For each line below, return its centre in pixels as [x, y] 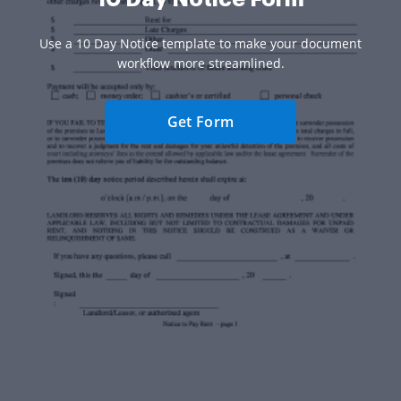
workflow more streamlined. [200, 64]
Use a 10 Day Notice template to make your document [200, 44]
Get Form [200, 122]
